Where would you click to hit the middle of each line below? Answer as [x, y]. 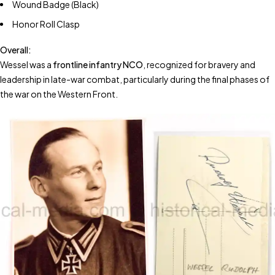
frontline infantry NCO [98, 64]
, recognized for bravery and [199, 64]
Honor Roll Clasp [46, 24]
